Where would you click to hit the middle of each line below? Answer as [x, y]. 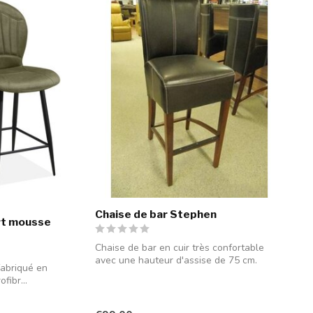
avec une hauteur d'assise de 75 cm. [176, 260]
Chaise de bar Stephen [156, 214]
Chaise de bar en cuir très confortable [180, 247]
